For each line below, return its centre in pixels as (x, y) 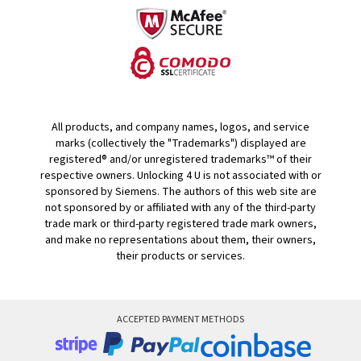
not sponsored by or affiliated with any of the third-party (180, 208)
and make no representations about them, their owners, (180, 240)
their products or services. (180, 256)
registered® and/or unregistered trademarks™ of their (180, 160)
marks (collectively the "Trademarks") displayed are (180, 143)
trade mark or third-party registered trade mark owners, (180, 224)
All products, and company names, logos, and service (180, 127)
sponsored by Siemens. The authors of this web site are (180, 192)
